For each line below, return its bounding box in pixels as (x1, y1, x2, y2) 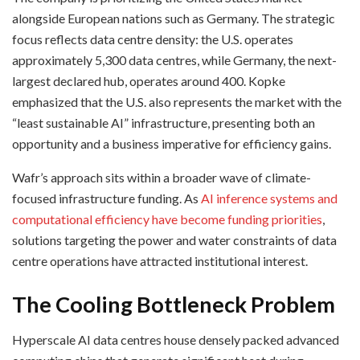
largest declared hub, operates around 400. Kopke (12, 73, 285, 89)
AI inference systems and (201, 190, 337, 207)
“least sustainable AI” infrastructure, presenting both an (12, 115, 315, 131)
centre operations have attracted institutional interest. (12, 253, 308, 269)
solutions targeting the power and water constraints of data (12, 232, 337, 248)
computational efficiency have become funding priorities (12, 211, 322, 227)
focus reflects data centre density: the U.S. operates (12, 31, 293, 47)
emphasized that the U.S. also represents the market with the (12, 94, 342, 110)
